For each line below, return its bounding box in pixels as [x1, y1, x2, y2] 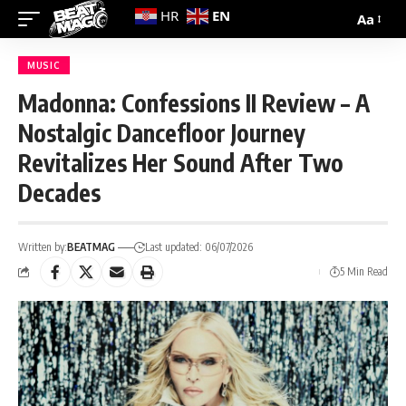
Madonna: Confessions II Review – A [18, 88, 370, 118]
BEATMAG [67, 240, 115, 254]
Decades [18, 178, 101, 208]
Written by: [18, 240, 67, 254]
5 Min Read [340, 265, 388, 278]
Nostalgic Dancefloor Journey [18, 118, 305, 148]
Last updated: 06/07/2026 [145, 240, 253, 254]
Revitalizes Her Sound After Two [18, 148, 343, 178]
